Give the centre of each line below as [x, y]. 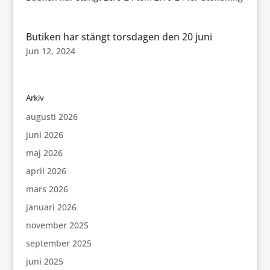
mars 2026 [47, 189]
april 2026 [46, 171]
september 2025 [58, 243]
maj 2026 [44, 153]
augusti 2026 [52, 117]
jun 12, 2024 [50, 51]
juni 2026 [44, 135]
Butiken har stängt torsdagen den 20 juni [119, 37]
